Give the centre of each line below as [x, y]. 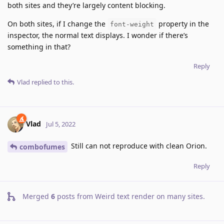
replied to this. [52, 82]
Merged [37, 196]
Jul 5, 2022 [61, 124]
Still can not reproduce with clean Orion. [138, 145]
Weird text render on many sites [149, 196]
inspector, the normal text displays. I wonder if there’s [98, 35]
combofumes [42, 146]
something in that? [39, 46]
